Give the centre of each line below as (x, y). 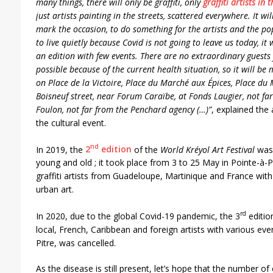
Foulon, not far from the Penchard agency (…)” (123, 109)
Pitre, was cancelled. (76, 243)
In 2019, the (60, 149)
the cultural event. (71, 122)
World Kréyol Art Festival (207, 149)
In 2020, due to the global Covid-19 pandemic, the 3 (138, 216)
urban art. (55, 190)
